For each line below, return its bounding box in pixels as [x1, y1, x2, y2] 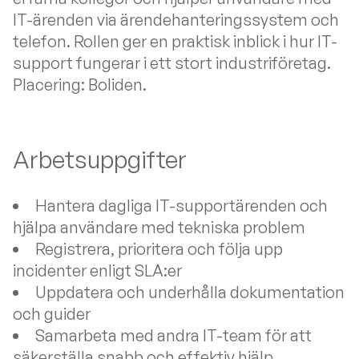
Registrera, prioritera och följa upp [35, 239, 283, 259]
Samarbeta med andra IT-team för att [35, 325, 312, 345]
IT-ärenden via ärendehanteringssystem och [13, 10, 339, 30]
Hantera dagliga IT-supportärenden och [35, 196, 328, 216]
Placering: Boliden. [13, 75, 147, 95]
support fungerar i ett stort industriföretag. [13, 53, 331, 73]
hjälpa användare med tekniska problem [13, 217, 305, 237]
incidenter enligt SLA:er [13, 260, 182, 280]
